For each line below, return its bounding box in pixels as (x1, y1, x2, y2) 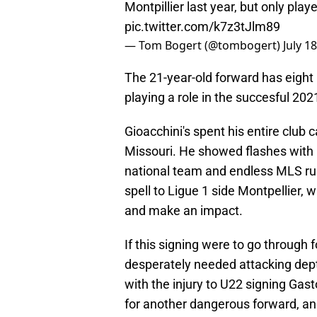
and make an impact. (125, 203, 243, 219)
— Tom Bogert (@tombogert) (125, 38, 283, 54)
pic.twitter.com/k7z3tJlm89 (125, 19, 280, 35)
